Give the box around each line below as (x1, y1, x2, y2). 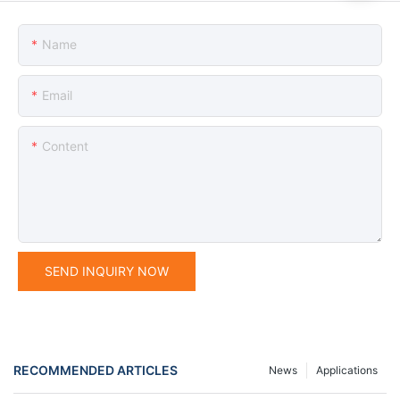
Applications (316, 362, 378, 377)
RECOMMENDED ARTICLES (13, 362, 178, 379)
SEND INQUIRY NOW (45, 262, 169, 279)
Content (42, 137, 88, 154)
